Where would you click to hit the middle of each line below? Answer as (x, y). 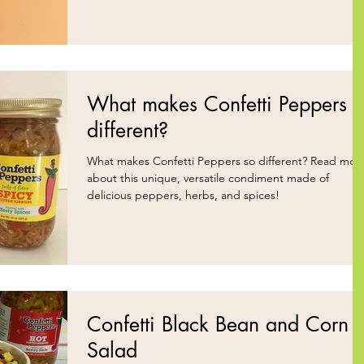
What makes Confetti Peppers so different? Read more (199, 160)
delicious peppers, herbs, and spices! (183, 195)
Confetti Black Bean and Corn (218, 324)
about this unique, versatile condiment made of (208, 178)
